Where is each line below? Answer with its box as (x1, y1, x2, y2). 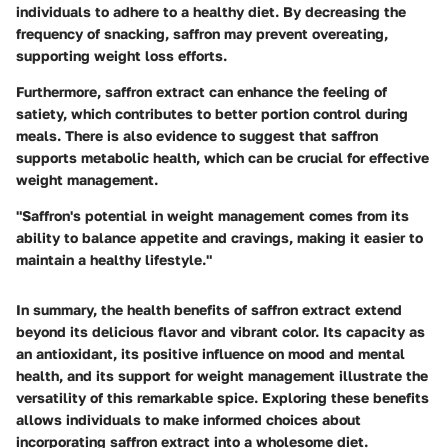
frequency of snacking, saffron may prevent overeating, (16, 25, 388, 43)
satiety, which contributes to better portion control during (16, 105, 408, 123)
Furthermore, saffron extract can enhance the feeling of (16, 83, 387, 101)
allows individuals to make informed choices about (16, 411, 361, 429)
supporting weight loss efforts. (16, 47, 227, 65)
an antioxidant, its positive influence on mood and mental (16, 345, 405, 363)
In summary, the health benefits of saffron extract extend (16, 301, 402, 319)
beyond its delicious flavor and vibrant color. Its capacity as (16, 323, 425, 341)
